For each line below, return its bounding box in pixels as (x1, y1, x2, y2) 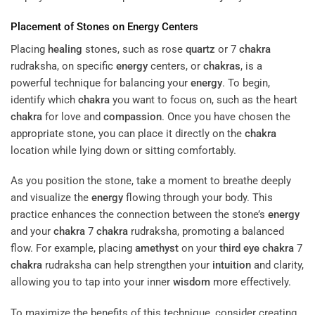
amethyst (135, 242, 179, 255)
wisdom (173, 276, 210, 289)
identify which (11, 93, 78, 106)
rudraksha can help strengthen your (42, 259, 212, 272)
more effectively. (210, 276, 291, 289)
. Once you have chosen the (162, 110, 290, 123)
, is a (240, 59, 262, 72)
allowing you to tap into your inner (11, 276, 173, 289)
